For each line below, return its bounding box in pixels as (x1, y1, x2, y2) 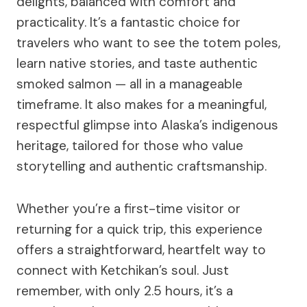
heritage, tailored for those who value (16, 136, 243, 154)
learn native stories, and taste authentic (16, 54, 258, 72)
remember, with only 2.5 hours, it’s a (16, 282, 233, 299)
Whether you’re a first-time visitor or (16, 199, 241, 217)
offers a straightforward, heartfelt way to (16, 241, 266, 258)
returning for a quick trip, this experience (16, 220, 262, 238)
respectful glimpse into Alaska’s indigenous (16, 116, 278, 134)
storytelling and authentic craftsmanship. (16, 157, 267, 175)
